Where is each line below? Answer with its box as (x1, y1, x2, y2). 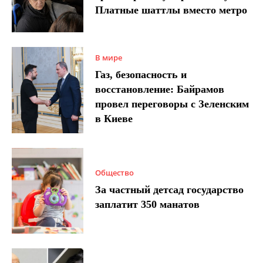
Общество (95, 167, 134, 178)
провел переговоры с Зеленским (95, 97, 249, 110)
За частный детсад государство (95, 184, 244, 196)
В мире (95, 52, 123, 63)
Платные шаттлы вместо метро (95, 4, 248, 16)
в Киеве (95, 112, 133, 124)
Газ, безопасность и (95, 68, 187, 80)
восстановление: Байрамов (95, 83, 225, 95)
